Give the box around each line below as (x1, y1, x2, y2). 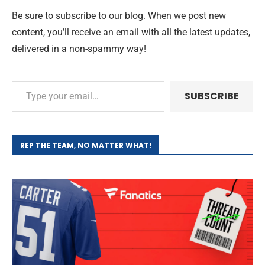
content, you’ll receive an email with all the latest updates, (12, 26, 250, 38)
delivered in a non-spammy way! (12, 43, 148, 54)
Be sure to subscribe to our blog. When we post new (12, 9, 226, 21)
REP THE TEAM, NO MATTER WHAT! (20, 140, 151, 150)
